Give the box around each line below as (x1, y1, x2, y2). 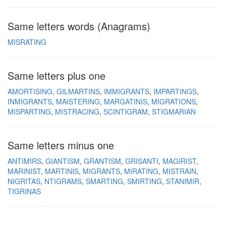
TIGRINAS (8, 186, 41, 196)
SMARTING (86, 176, 123, 186)
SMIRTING (127, 176, 162, 186)
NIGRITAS (8, 176, 40, 186)
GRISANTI (125, 156, 158, 166)
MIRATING (124, 166, 158, 176)
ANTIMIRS (8, 156, 41, 166)
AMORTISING (8, 86, 52, 96)
